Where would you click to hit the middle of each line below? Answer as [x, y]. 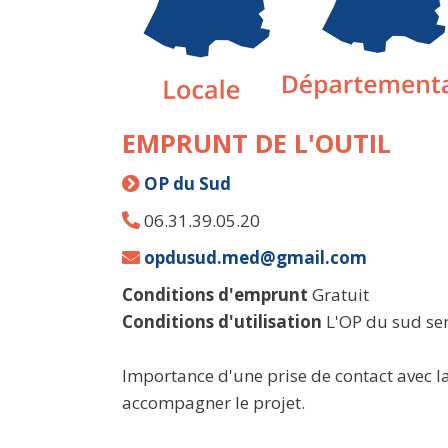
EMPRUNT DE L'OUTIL [256, 142]
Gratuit [338, 294]
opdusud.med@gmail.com [255, 257]
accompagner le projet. [213, 402]
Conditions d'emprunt [215, 294]
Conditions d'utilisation [222, 321]
